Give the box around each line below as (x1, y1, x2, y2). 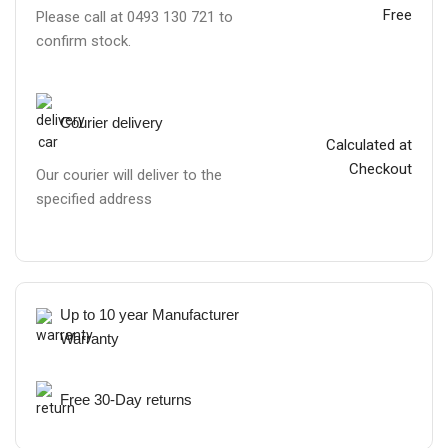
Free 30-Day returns (60, 391, 192, 408)
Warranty (60, 330, 119, 347)
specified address (36, 190, 152, 208)
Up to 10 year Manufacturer (60, 306, 239, 323)
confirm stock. (36, 32, 131, 50)
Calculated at (325, 136, 412, 154)
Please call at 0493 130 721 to (36, 8, 233, 26)
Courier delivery (60, 114, 163, 131)
